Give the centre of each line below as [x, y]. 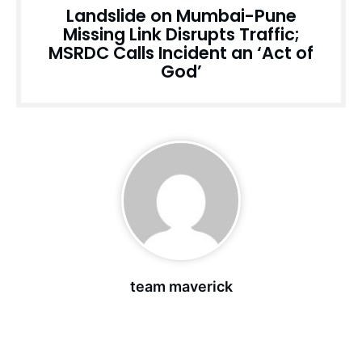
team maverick [181, 287]
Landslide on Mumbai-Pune [181, 16]
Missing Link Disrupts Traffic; [181, 35]
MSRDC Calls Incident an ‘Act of [181, 53]
